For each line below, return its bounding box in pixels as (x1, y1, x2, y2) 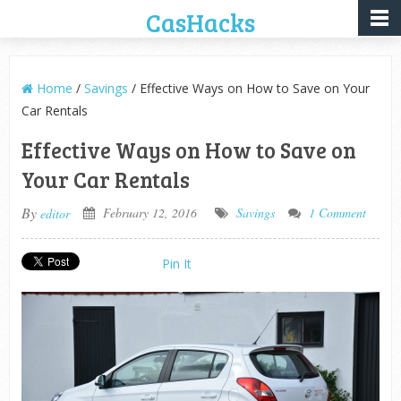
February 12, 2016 (98, 204, 197, 221)
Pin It (161, 255, 192, 272)
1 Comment (308, 204, 366, 221)
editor (39, 205, 70, 222)
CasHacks (145, 5, 255, 39)
